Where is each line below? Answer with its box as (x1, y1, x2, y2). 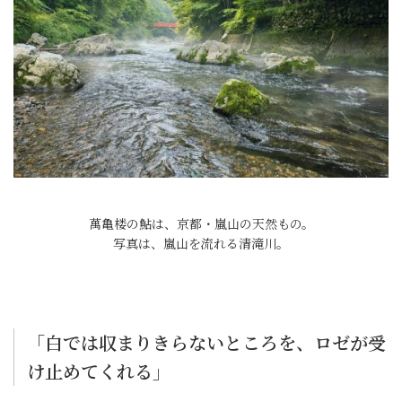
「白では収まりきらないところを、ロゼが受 (27, 329, 386, 355)
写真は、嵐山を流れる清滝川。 (113, 234, 289, 252)
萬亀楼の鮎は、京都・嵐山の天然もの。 (88, 214, 314, 232)
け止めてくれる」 (27, 358, 170, 384)
